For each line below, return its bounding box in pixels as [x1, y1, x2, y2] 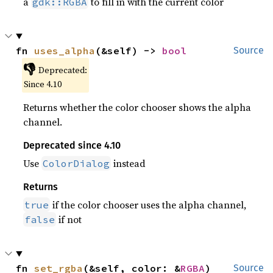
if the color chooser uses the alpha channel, [50, 198, 247, 211]
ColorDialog [43, 157, 110, 169]
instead [111, 157, 146, 170]
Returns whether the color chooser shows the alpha [23, 101, 252, 114]
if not [56, 213, 82, 226]
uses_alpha [34, 44, 96, 57]
